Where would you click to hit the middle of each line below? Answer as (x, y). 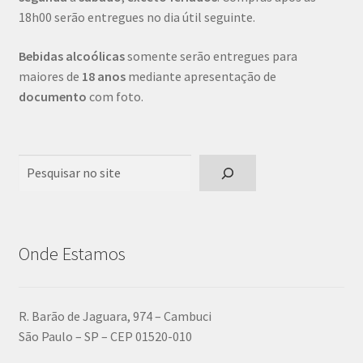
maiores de (50, 77)
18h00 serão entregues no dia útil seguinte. (137, 17)
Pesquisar (44, 164)
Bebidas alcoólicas (71, 56)
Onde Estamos (72, 254)
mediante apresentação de (201, 77)
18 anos (103, 77)
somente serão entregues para (211, 56)
